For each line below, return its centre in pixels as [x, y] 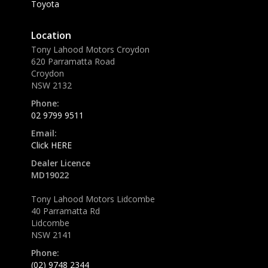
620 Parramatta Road [73, 62]
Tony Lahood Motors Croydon [90, 50]
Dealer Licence [61, 163]
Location [51, 36]
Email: [44, 133]
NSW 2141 [51, 235]
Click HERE [51, 145]
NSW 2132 [51, 86]
